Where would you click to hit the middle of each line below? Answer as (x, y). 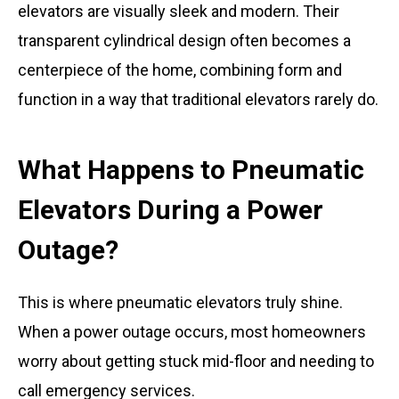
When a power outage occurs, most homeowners (192, 332)
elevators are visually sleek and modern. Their (179, 11)
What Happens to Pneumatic (191, 170)
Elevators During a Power (171, 210)
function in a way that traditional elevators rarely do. (198, 99)
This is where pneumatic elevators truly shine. (180, 302)
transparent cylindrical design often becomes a (184, 41)
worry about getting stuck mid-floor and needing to (196, 361)
